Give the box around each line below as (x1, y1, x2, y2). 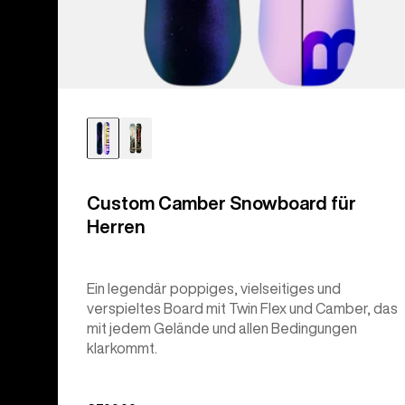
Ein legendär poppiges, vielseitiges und (87, 280, 341, 296)
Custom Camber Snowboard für (87, 193, 356, 212)
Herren (87, 216, 146, 236)
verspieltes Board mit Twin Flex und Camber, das (87, 300, 398, 316)
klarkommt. (87, 340, 157, 355)
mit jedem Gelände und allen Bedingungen (87, 320, 357, 335)
